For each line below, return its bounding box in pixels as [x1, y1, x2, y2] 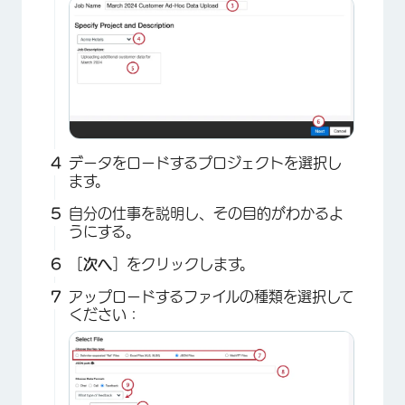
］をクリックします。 [112, 256, 254, 271]
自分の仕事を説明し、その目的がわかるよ [69, 205, 344, 221]
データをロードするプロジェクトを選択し [69, 155, 342, 170]
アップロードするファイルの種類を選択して [69, 288, 353, 304]
